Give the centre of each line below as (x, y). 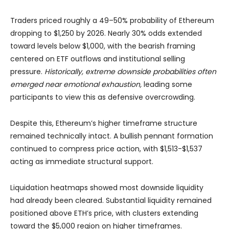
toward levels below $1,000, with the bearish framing (103, 46)
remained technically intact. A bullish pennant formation (112, 136)
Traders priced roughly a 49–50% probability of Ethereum (112, 21)
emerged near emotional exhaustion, (76, 85)
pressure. (27, 72)
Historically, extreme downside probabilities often (130, 72)
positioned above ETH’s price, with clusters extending (104, 213)
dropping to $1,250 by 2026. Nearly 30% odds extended (106, 33)
